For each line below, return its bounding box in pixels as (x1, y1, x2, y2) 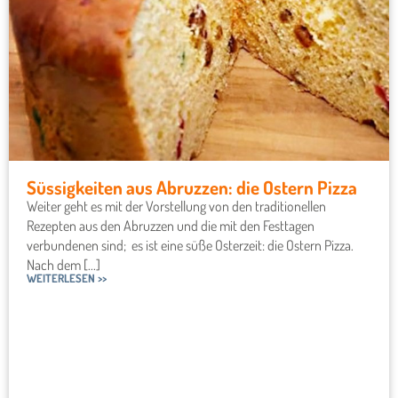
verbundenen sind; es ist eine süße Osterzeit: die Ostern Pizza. (27, 235, 354, 254)
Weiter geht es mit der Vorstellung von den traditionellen (27, 196, 326, 215)
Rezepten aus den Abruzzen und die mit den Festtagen (27, 216, 314, 235)
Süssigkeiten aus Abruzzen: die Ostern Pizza (27, 175, 357, 199)
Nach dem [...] (27, 255, 100, 274)
